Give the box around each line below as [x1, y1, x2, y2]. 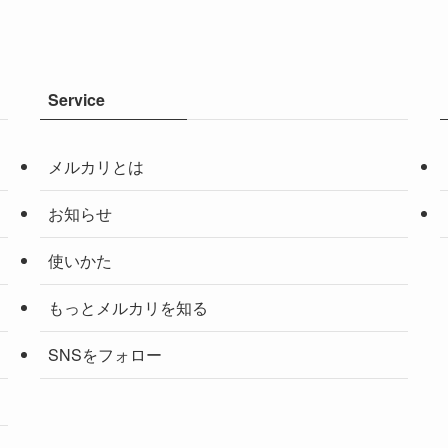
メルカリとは [48, 154, 144, 178]
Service [48, 87, 105, 111]
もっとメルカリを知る [48, 295, 208, 319]
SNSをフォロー [48, 342, 162, 366]
